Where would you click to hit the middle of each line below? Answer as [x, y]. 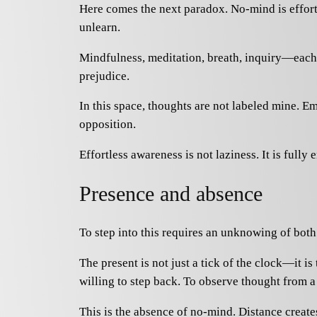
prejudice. [104, 76]
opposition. [108, 125]
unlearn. [100, 27]
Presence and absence [171, 194]
